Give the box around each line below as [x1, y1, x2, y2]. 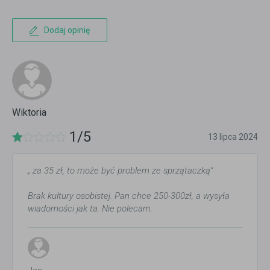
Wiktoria [12, 107, 46, 119]
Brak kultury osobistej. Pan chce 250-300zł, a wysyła [28, 190, 230, 202]
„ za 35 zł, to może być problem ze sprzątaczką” [28, 165, 213, 177]
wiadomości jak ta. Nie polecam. [28, 203, 152, 215]
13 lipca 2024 [208, 132, 258, 142]
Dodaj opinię [44, 25, 90, 36]
